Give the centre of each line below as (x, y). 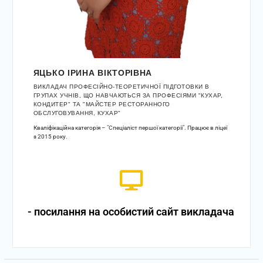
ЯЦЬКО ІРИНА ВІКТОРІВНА (93, 73)
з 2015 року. (50, 136)
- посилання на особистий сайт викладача (131, 211)
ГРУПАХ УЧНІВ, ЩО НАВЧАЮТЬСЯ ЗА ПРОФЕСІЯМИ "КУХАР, (128, 95)
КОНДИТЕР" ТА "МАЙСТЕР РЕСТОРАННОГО (102, 104)
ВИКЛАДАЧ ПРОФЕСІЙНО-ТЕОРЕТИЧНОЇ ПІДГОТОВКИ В (121, 86)
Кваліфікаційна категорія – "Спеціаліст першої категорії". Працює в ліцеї (130, 127)
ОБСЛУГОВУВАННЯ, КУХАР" (77, 113)
